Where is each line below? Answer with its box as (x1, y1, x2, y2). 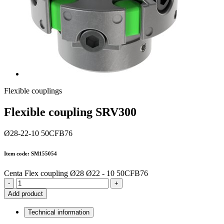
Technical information (28, 208, 89, 216)
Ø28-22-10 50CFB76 (4, 129, 72, 138)
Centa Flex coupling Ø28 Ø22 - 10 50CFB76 (4, 169, 148, 178)
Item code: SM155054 (4, 150, 57, 157)
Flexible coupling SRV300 (4, 105, 136, 119)
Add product (8, 190, 43, 198)
